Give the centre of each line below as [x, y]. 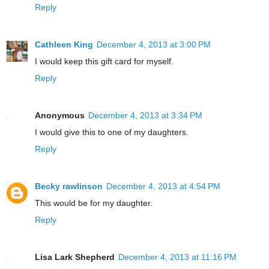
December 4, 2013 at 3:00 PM [154, 44]
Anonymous [60, 115]
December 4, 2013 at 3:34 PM [145, 115]
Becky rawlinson [69, 186]
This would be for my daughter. [94, 203]
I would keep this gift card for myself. [104, 61]
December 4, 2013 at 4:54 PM [163, 186]
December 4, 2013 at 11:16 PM [177, 257]
